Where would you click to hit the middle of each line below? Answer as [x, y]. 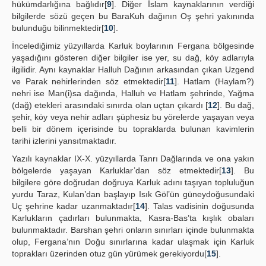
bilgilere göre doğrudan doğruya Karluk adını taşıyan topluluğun [133, 182]
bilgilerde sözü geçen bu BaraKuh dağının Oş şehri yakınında [133, 16]
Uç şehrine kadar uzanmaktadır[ [74, 206]
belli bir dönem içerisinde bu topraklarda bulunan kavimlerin [133, 129]
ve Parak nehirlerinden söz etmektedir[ [89, 81]
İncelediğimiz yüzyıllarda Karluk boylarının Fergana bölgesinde [133, 46]
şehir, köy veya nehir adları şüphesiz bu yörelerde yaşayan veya [133, 117]
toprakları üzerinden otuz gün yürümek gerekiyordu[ [109, 254]
